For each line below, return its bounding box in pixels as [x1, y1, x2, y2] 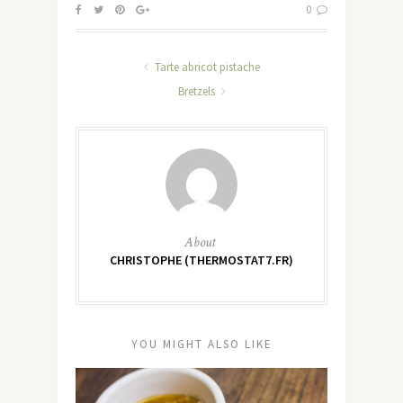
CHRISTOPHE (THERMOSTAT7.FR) [110, 251, 293, 268]
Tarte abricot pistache [151, 58, 260, 75]
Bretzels [177, 83, 218, 99]
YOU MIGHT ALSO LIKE [130, 336, 273, 352]
